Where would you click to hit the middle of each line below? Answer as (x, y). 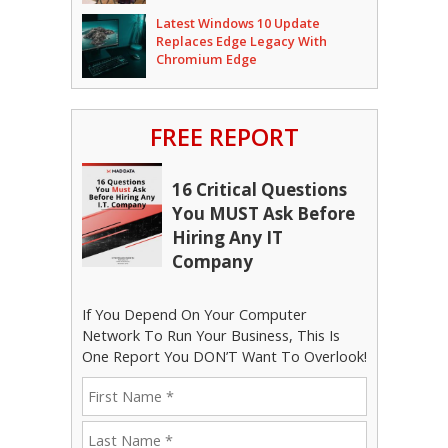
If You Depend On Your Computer (194, 315)
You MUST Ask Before (263, 214)
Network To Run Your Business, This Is (210, 336)
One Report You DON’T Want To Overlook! (224, 357)
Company (212, 262)
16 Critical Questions (259, 190)
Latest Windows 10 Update (237, 23)
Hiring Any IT (227, 238)
